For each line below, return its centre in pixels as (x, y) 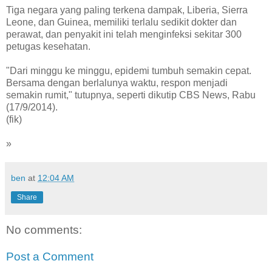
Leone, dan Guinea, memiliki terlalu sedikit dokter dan (121, 22)
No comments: (44, 230)
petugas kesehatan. (48, 47)
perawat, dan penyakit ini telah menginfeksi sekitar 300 (124, 35)
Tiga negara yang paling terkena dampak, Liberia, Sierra (127, 10)
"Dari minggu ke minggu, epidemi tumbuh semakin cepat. (129, 71)
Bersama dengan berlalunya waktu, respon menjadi (117, 83)
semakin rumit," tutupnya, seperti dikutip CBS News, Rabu (131, 95)
